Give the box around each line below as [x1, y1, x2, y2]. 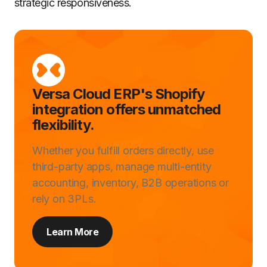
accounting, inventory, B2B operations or [32, 176, 229, 189]
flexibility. [32, 116, 95, 133]
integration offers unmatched [32, 101, 221, 118]
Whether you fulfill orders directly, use [32, 144, 214, 157]
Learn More [46, 226, 99, 238]
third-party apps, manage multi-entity [32, 160, 212, 173]
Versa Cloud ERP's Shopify [32, 85, 204, 103]
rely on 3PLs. [32, 193, 97, 205]
